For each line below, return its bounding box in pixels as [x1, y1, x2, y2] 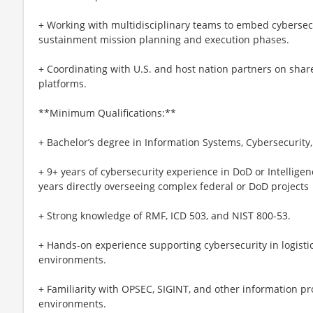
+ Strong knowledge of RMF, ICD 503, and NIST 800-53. [38, 208, 291, 222]
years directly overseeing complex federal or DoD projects [38, 179, 309, 193]
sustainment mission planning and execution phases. [38, 32, 289, 46]
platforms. [38, 76, 87, 90]
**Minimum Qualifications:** [38, 105, 176, 119]
